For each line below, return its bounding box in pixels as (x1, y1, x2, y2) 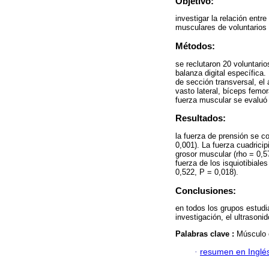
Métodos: (175, 41, 215, 52)
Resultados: (175, 113, 226, 124)
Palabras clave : (175, 229, 237, 238)
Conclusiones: (175, 185, 236, 196)
